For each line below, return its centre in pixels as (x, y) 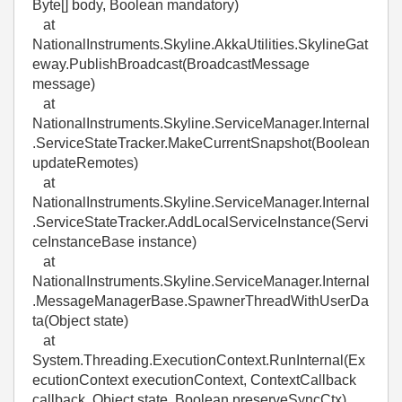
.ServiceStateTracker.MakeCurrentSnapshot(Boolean (201, 143)
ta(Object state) (80, 321)
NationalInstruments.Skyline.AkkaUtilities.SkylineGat (200, 44)
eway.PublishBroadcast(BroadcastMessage (171, 64)
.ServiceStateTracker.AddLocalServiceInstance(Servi (201, 222)
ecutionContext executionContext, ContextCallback (194, 380)
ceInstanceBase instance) (114, 242)
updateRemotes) (85, 163)
